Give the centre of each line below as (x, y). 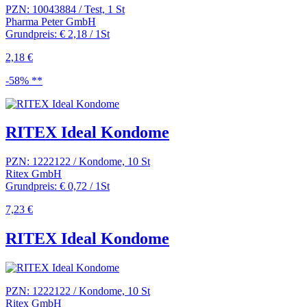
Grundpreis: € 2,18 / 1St (58, 34)
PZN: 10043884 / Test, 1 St (65, 9)
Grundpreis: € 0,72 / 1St (58, 186)
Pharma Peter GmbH (51, 21)
